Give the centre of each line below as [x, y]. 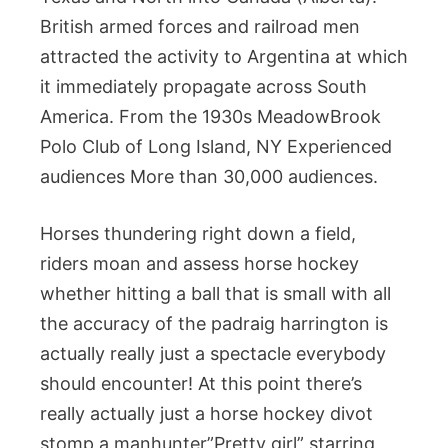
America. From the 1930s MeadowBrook [210, 116]
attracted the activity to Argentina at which [224, 56]
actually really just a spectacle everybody [213, 353]
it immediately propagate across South [203, 86]
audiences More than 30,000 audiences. [209, 176]
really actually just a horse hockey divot [206, 413]
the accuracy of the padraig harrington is [214, 323]
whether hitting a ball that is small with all [215, 293]
